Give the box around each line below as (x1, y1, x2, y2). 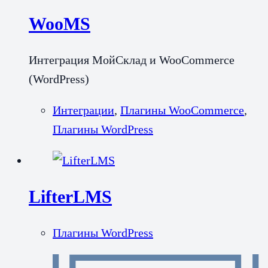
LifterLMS (29, 186, 112, 206)
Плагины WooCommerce (120, 103, 244, 117)
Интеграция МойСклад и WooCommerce (29, 53, 234, 66)
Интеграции (53, 103, 114, 117)
